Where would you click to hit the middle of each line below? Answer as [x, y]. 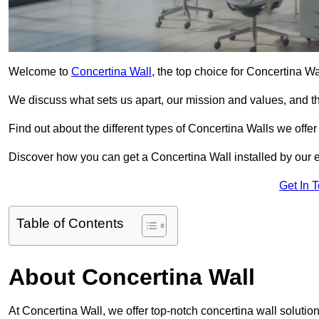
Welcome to [40, 72]
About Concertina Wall [132, 277]
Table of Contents [70, 224]
